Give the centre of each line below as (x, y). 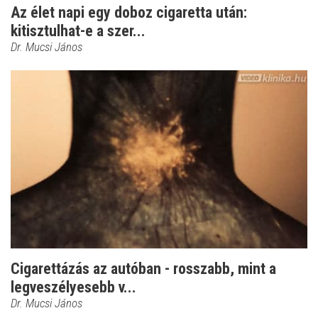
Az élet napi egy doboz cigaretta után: (129, 13)
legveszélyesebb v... (73, 287)
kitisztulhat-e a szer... (78, 31)
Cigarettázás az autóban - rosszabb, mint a (143, 268)
